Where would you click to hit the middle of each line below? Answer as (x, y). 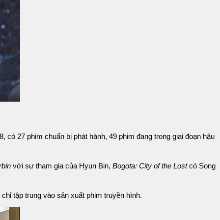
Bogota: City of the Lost (150, 166)
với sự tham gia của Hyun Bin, (62, 166)
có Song (201, 166)
